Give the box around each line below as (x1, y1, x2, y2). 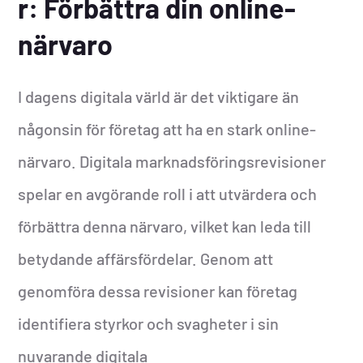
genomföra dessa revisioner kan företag (18, 281, 298, 301)
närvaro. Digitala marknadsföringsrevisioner (18, 152, 327, 172)
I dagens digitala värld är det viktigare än (18, 87, 300, 107)
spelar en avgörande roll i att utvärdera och (18, 184, 318, 204)
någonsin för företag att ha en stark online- (18, 119, 317, 139)
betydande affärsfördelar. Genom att (18, 249, 274, 269)
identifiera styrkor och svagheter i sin (18, 314, 280, 334)
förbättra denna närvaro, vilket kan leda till (18, 216, 312, 237)
